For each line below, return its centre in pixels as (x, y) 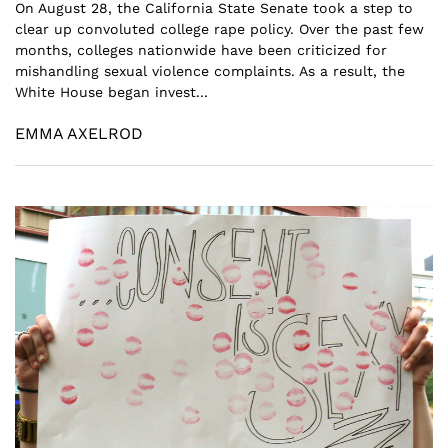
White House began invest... (111, 91)
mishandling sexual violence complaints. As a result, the (210, 70)
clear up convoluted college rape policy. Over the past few (219, 28)
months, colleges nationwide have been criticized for (201, 49)
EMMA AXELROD (79, 133)
